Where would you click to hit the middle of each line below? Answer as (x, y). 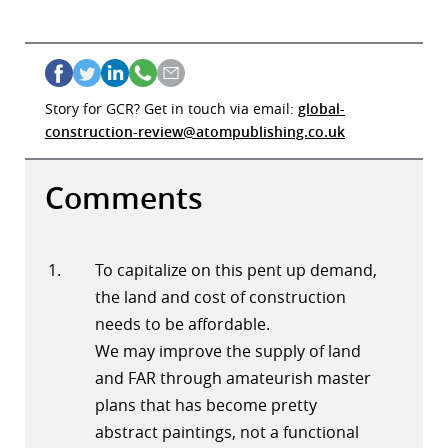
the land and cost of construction (220, 297)
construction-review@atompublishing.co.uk (195, 132)
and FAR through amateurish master (233, 378)
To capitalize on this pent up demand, (236, 270)
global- (321, 109)
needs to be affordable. (182, 324)
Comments (124, 198)
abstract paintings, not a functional (227, 432)
